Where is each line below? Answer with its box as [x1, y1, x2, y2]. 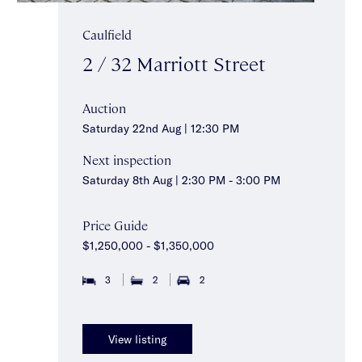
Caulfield [82, 26, 132, 44]
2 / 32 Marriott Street [82, 50, 266, 77]
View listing [108, 331, 166, 346]
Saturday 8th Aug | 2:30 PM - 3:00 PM [82, 172, 280, 187]
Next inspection [82, 150, 171, 168]
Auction [82, 99, 126, 117]
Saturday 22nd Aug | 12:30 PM [82, 121, 239, 136]
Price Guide [82, 216, 148, 234]
